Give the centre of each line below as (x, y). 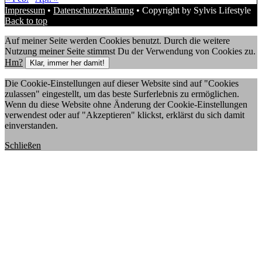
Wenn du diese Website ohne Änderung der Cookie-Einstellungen (126, 104)
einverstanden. (31, 125)
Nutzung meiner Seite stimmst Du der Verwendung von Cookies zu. (130, 51)
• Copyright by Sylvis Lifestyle (192, 10)
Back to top (26, 20)
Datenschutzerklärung (94, 10)
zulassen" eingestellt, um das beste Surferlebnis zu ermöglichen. (122, 94)
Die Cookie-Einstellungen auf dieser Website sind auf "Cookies (122, 83)
